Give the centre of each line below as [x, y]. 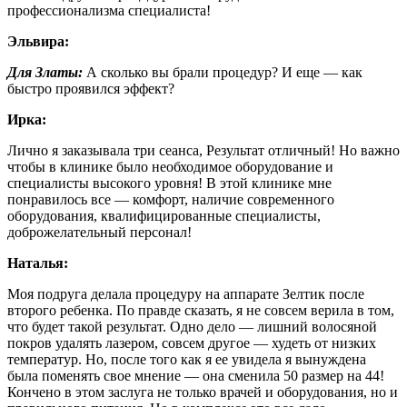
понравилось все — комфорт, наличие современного [171, 199]
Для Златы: [45, 72]
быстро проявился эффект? [91, 88]
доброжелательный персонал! [99, 232]
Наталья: [38, 263]
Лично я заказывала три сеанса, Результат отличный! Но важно [203, 150]
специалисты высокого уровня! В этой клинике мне [169, 183]
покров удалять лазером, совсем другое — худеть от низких [192, 342]
